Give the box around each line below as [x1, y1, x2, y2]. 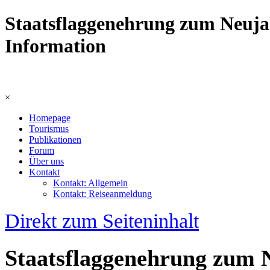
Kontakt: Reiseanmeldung [53, 188, 152, 199]
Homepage [29, 112, 71, 123]
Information [5, 35, 106, 57]
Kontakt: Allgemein [53, 177, 128, 188]
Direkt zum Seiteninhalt [5, 209, 199, 232]
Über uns [29, 155, 64, 166]
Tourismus [29, 123, 69, 134]
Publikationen [29, 134, 81, 145]
